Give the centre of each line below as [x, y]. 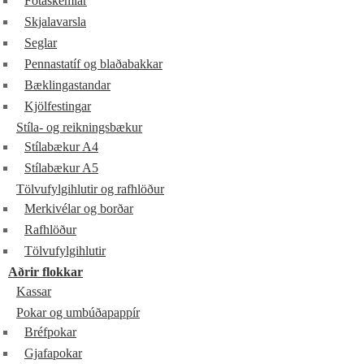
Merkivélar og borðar [79, 208]
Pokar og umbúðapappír [78, 312]
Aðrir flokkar [45, 272]
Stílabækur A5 [61, 168]
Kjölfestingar [58, 106]
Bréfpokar [50, 332]
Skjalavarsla [55, 22]
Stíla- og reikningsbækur [79, 127]
